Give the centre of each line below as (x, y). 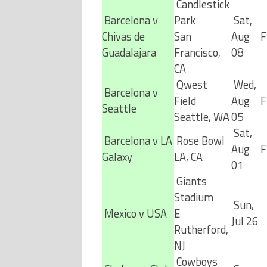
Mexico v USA (134, 213)
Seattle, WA (201, 117)
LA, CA (188, 157)
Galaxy (117, 157)
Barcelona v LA (137, 141)
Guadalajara (129, 52)
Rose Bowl (199, 141)
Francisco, (197, 52)
